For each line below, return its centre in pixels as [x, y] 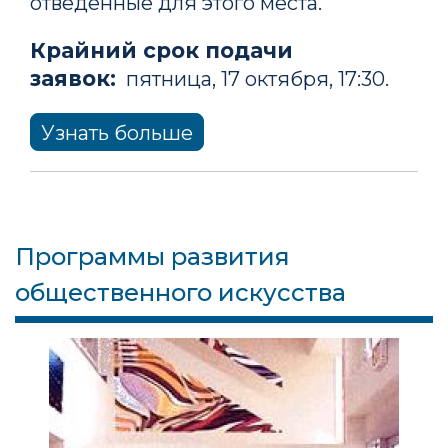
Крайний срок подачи [161, 49]
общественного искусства [180, 292]
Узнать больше [117, 132]
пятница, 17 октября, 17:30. [252, 78]
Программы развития [152, 256]
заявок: [73, 77]
